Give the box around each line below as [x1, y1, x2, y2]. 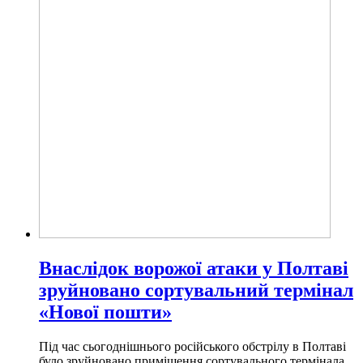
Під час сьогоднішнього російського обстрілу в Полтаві [39, 339, 346, 353]
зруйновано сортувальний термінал [39, 279, 353, 301]
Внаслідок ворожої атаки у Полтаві [39, 257, 348, 279]
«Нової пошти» [39, 301, 172, 322]
